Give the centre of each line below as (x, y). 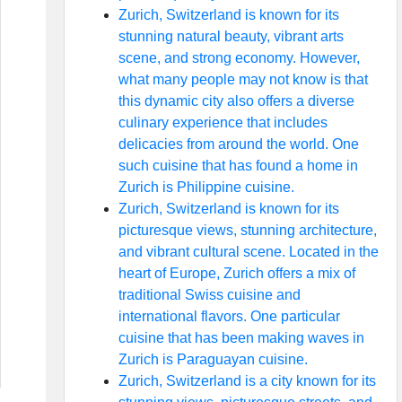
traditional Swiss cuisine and (209, 295)
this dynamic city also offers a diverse (236, 101)
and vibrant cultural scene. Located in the (248, 252)
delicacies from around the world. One (238, 144)
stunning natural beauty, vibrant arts (231, 36)
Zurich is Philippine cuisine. (206, 187)
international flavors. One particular (229, 316)
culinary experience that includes (223, 122)
